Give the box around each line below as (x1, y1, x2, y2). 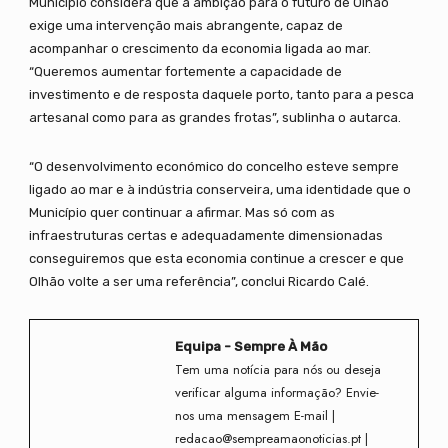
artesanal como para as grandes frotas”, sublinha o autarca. (28, 110, 401, 126)
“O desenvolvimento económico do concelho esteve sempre (28, 159, 399, 175)
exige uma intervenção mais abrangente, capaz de (28, 18, 343, 34)
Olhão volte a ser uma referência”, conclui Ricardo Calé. (28, 274, 369, 290)
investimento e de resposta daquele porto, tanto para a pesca (28, 87, 414, 103)
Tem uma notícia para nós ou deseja (174, 360, 381, 380)
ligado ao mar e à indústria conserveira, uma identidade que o (28, 182, 411, 198)
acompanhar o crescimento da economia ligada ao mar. (28, 41, 371, 57)
